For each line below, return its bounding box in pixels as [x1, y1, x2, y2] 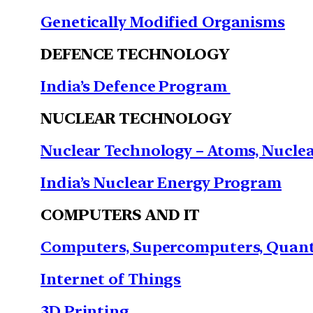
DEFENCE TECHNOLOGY [41, 44, 231, 63]
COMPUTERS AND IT [41, 205, 201, 224]
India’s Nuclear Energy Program [41, 173, 282, 191]
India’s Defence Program [41, 76, 231, 95]
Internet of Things [41, 269, 182, 288]
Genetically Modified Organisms [41, 12, 285, 31]
